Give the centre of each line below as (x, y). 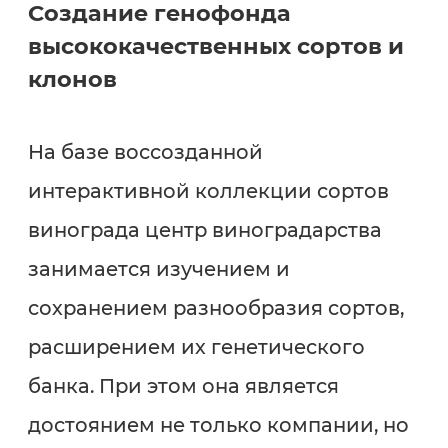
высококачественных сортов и (215, 45)
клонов (72, 78)
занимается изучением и (158, 268)
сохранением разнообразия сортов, (215, 307)
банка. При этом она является (183, 385)
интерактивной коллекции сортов (208, 190)
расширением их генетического (196, 346)
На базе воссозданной (145, 151)
